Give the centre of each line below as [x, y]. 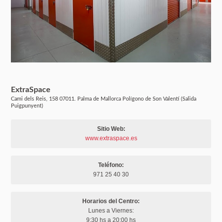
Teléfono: [111, 165]
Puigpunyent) [27, 106]
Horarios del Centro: [111, 201]
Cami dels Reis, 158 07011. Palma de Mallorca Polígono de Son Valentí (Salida [104, 99]
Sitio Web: [111, 129]
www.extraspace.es [111, 139]
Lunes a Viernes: [111, 211]
